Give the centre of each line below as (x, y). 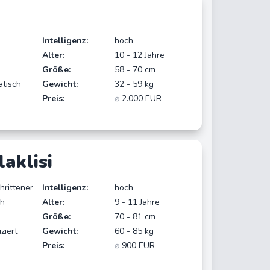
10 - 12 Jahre (140, 55)
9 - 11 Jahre (137, 202)
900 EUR (137, 246)
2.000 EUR (141, 98)
